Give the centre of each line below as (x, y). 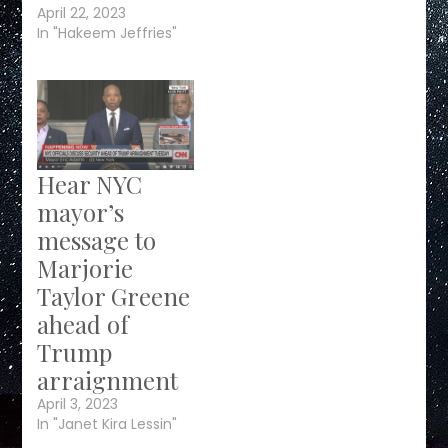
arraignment (108, 379)
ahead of (83, 323)
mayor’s (81, 211)
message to (97, 239)
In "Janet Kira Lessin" (107, 423)
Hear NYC (90, 183)
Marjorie (85, 267)
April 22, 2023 (82, 13)
